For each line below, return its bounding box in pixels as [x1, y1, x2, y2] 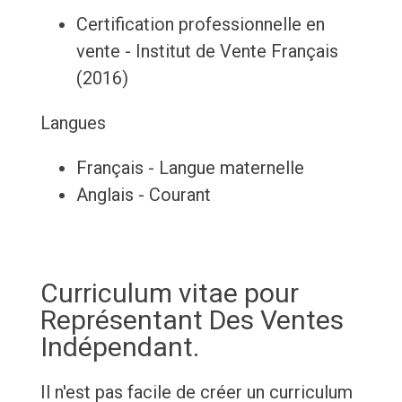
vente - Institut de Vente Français [75, 40, 338, 63]
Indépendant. [39, 331, 199, 363]
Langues [39, 112, 106, 135]
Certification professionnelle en [75, 13, 325, 36]
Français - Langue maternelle [75, 157, 304, 179]
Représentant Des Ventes [39, 304, 344, 336]
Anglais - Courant [75, 184, 211, 206]
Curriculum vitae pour [39, 277, 299, 310]
